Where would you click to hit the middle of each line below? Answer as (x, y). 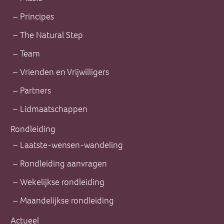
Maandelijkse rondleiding (67, 201)
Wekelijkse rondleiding (62, 182)
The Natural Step (51, 35)
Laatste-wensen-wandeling (71, 145)
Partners (35, 91)
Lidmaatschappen (54, 109)
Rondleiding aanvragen (63, 164)
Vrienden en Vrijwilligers (64, 72)
